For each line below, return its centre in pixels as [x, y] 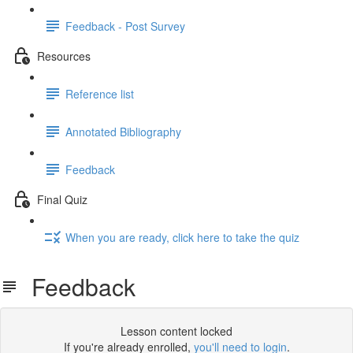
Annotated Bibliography [123, 131]
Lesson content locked [176, 331]
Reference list [100, 93]
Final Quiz [62, 199]
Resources [64, 56]
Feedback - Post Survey [125, 26]
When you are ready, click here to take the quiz [182, 237]
